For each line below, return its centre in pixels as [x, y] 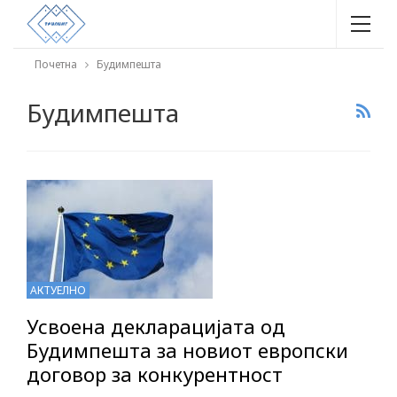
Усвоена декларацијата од [156, 327]
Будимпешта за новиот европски [187, 350]
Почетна [56, 64]
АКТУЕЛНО [58, 291]
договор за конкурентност [155, 374]
